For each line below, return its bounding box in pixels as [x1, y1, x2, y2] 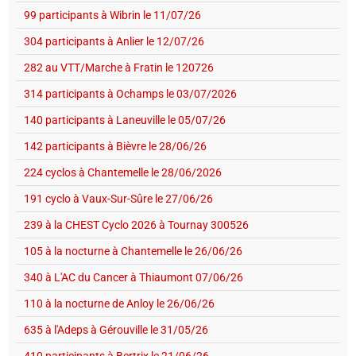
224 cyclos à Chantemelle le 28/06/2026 [24, 165, 222, 179]
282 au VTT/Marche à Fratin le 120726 [24, 60, 214, 74]
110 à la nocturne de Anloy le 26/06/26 [24, 296, 215, 310]
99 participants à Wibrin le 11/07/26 [24, 8, 201, 21]
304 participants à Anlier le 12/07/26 [24, 34, 204, 48]
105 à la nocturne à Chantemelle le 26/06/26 [24, 244, 242, 257]
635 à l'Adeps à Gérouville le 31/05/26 [24, 323, 208, 336]
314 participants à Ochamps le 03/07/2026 [24, 87, 237, 100]
